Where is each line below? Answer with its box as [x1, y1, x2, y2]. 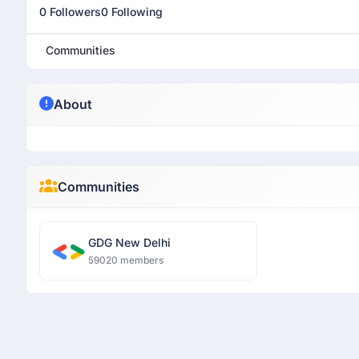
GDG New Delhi [88, 236, 171, 249]
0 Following [101, 5, 163, 18]
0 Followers [39, 5, 101, 18]
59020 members [88, 254, 163, 266]
